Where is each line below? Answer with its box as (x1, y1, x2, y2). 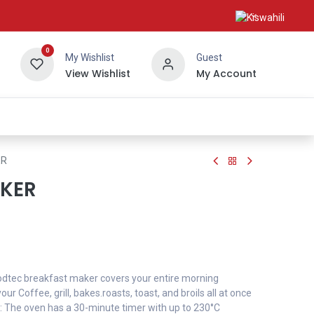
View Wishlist (64, 66, 130, 81)
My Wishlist (64, 51, 114, 63)
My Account (196, 66, 257, 81)
